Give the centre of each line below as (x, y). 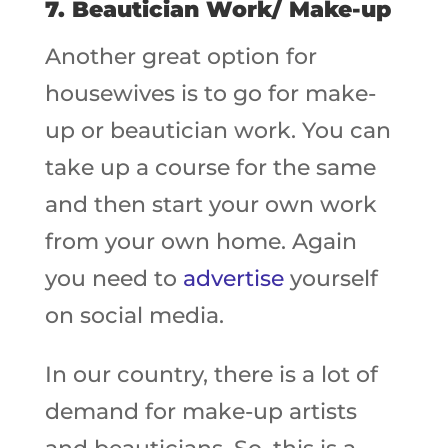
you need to (113, 278)
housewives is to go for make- (210, 93)
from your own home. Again (200, 241)
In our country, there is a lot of (211, 374)
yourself (330, 278)
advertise (233, 278)
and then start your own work (210, 204)
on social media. (134, 315)
